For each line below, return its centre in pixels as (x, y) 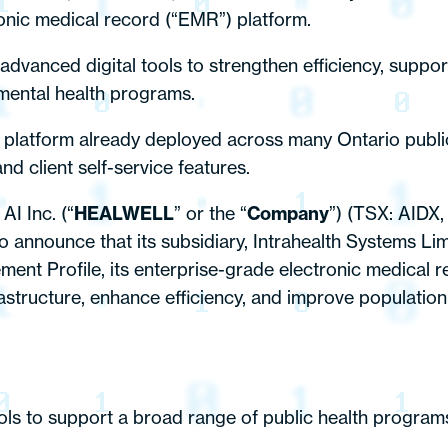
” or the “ (210, 213)
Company (288, 213)
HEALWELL (124, 213)
